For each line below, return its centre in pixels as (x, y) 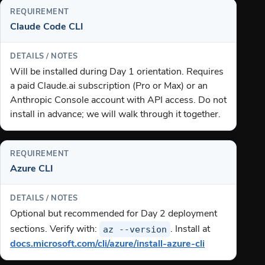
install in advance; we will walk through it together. (115, 115)
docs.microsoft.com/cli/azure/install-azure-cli (107, 244)
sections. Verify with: (55, 230)
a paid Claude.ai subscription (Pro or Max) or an (109, 87)
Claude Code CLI (47, 27)
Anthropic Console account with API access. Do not (118, 101)
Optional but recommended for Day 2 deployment (114, 214)
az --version (135, 229)
